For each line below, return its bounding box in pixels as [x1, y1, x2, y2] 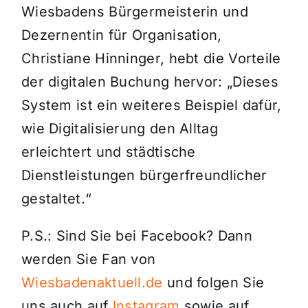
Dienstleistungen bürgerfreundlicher [21, 167, 267, 184]
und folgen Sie [162, 274, 265, 291]
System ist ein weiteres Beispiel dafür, [21, 97, 282, 113]
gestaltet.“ [21, 190, 92, 207]
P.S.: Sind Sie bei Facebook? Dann [21, 228, 252, 244]
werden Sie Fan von [21, 251, 156, 267]
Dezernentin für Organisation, [21, 27, 222, 43]
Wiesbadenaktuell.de [21, 274, 163, 291]
